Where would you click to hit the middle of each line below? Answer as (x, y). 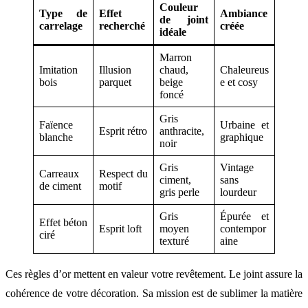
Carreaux (59, 174)
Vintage (237, 168)
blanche (56, 137)
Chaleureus (244, 70)
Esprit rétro (123, 131)
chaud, (174, 70)
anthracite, (182, 131)
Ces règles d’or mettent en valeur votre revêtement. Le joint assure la (154, 274)
